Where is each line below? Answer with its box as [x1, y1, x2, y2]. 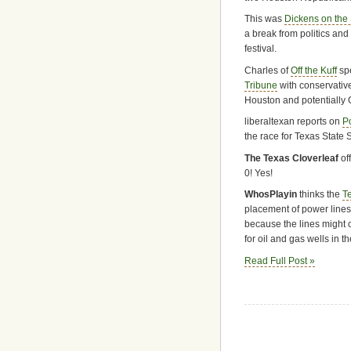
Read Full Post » [244, 255, 315, 266]
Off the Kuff [291, 64, 337, 76]
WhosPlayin [244, 189, 297, 201]
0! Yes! [244, 167, 273, 179]
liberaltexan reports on [244, 116, 342, 128]
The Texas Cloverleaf [244, 152, 338, 164]
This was [244, 13, 284, 25]
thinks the [297, 189, 342, 201]
